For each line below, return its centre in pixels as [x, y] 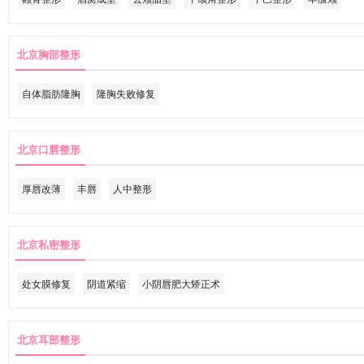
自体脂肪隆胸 [51, 93]
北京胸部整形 [49, 54]
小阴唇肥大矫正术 [181, 283]
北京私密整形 [49, 244]
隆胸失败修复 [126, 93]
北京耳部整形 [49, 339]
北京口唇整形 [49, 149]
